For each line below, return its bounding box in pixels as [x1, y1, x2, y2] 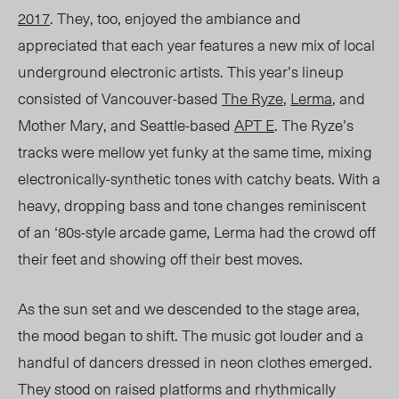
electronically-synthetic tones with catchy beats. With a [18, 167, 380, 191]
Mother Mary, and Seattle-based [18, 113, 234, 137]
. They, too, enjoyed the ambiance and [50, 6, 301, 30]
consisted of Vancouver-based [18, 86, 222, 110]
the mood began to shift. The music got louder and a [18, 323, 363, 347]
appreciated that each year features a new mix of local [18, 33, 375, 57]
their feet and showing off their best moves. [18, 247, 306, 271]
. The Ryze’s [274, 113, 354, 137]
